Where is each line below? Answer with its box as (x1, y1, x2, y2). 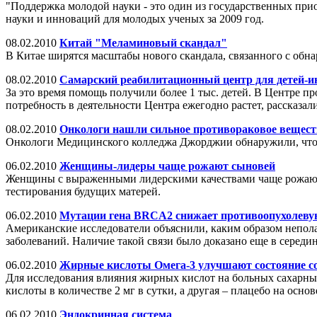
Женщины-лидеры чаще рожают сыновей (59, 159, 275, 172)
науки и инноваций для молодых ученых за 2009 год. (6, 12, 264, 25)
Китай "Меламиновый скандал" (59, 36, 227, 49)
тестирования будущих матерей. (6, 185, 161, 197)
